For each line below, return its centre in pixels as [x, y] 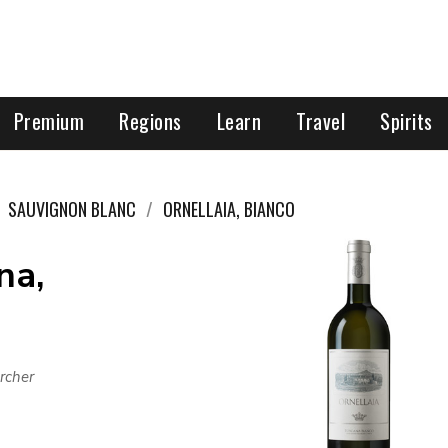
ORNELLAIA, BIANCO [229, 209]
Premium [49, 121]
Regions [150, 121]
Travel [321, 121]
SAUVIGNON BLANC [72, 209]
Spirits [406, 121]
